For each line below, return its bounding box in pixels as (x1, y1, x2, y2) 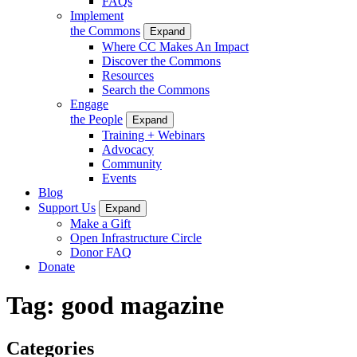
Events (102, 171, 136, 185)
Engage (70, 96, 108, 111)
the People (70, 112, 123, 126)
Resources (102, 68, 154, 82)
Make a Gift (70, 216, 131, 230)
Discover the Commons (102, 53, 221, 68)
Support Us (38, 200, 96, 214)
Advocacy (102, 142, 154, 156)
